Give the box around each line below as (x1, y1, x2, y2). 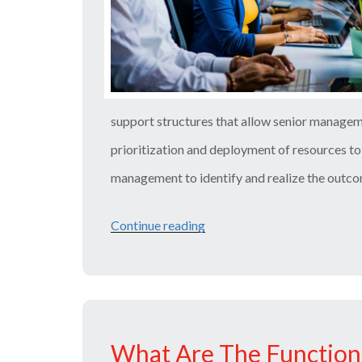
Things (205, 330, 243, 346)
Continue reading (111, 217, 205, 233)
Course (205, 245, 245, 261)
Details (205, 273, 245, 289)
